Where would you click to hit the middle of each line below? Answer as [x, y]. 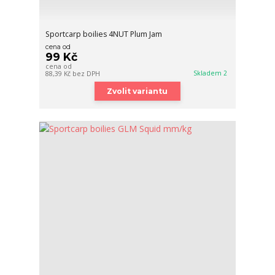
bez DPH [87, 74]
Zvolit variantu [137, 91]
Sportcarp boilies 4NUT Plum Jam [104, 34]
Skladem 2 [211, 73]
